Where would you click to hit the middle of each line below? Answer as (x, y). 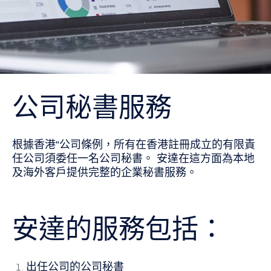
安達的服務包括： (119, 229)
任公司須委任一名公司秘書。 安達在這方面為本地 (133, 159)
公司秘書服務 (92, 108)
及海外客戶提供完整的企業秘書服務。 (105, 173)
